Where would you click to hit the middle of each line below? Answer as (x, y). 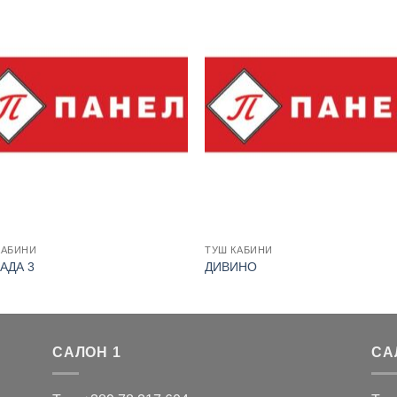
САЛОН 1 (87, 352)
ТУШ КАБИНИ (239, 250)
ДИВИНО (231, 266)
